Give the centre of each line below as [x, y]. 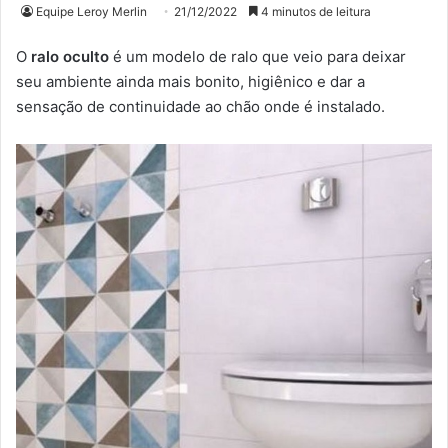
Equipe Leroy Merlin [91, 12]
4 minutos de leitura [314, 12]
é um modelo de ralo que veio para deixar [257, 57]
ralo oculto [70, 57]
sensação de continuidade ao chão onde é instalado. [200, 107]
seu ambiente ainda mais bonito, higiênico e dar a [190, 82]
